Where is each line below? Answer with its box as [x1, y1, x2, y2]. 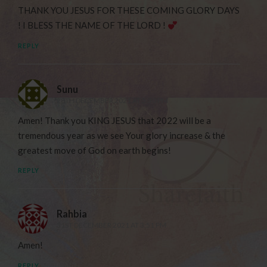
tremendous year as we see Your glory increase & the [18, 129, 226, 141]
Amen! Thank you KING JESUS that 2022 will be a [18, 114, 212, 126]
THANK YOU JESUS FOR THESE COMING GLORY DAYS [18, 5, 240, 16]
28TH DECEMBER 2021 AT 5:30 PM [57, 95, 169, 105]
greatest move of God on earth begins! [18, 144, 172, 156]
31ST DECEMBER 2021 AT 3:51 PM [57, 221, 167, 230]
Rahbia [57, 208, 88, 220]
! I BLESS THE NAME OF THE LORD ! [18, 20, 168, 31]
